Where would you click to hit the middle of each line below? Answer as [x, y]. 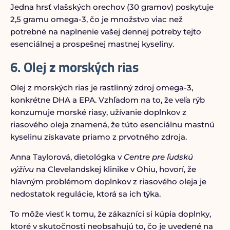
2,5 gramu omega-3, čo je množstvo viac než [96, 19]
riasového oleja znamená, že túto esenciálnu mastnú [112, 124]
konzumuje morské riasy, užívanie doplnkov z [98, 112]
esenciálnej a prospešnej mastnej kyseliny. [92, 44]
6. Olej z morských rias [74, 67]
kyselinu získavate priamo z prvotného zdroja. [98, 137]
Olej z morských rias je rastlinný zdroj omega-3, [101, 88]
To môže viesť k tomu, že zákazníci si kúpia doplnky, [110, 214]
